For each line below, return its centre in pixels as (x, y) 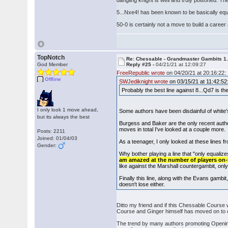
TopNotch (51, 58)
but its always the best (64, 117)
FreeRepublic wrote (141, 73)
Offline (53, 79)
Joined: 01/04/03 (58, 138)
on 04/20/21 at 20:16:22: (196, 73)
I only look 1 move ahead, (68, 110)
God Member (53, 64)
